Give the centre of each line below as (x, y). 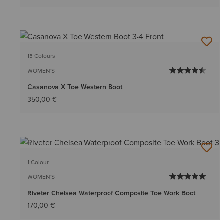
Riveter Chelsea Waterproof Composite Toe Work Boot (111, 193)
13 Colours (41, 56)
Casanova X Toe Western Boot (75, 87)
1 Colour (38, 162)
